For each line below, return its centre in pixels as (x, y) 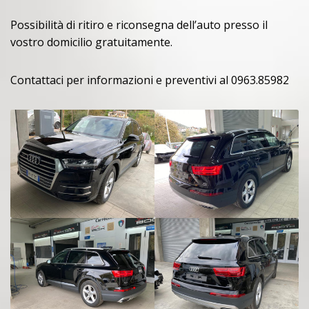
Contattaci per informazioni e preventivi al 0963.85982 (150, 80)
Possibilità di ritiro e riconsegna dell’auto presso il (139, 25)
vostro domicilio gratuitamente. (91, 42)
